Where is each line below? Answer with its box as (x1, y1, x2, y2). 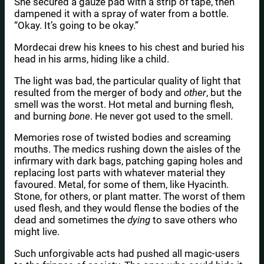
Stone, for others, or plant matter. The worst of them (14, 190, 245, 203)
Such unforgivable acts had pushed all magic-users (14, 247, 240, 260)
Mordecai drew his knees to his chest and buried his (14, 41, 245, 53)
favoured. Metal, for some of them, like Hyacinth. (14, 179, 229, 191)
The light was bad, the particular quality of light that (14, 74, 241, 87)
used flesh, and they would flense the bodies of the (14, 202, 239, 214)
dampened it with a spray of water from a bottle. (14, 8, 229, 20)
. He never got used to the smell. (90, 110, 233, 122)
